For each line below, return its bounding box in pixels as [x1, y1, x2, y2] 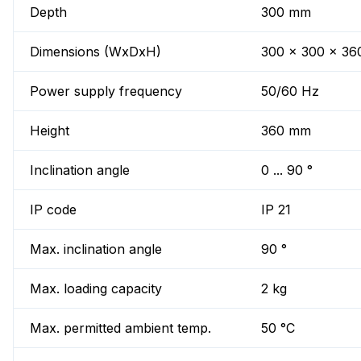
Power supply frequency [30, 83, 182, 100]
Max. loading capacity [30, 280, 162, 297]
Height [30, 122, 69, 139]
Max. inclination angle [30, 241, 162, 258]
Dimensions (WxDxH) [30, 44, 161, 60]
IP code [30, 201, 77, 218]
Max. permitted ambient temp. [30, 320, 211, 337]
